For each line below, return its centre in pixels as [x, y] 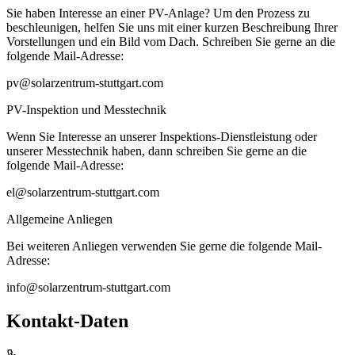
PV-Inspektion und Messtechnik [86, 110]
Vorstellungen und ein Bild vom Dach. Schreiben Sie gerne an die [171, 42]
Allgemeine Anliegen [59, 219]
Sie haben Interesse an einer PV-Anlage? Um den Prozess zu [158, 13]
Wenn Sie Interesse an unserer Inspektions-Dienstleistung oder [162, 137]
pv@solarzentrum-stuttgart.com [85, 83]
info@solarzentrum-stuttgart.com [88, 288]
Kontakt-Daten [67, 321]
